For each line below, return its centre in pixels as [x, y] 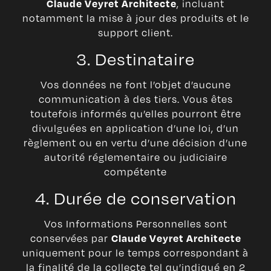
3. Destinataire [135, 59]
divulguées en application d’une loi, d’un [135, 128]
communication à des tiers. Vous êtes [135, 99]
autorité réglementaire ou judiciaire [135, 157]
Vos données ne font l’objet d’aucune [135, 85]
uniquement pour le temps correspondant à [135, 253]
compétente [135, 172]
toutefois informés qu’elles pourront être [135, 114]
